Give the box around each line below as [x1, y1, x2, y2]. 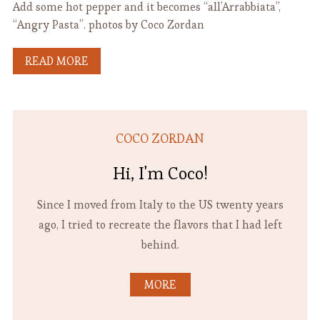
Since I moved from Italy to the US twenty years [36, 197, 284, 212]
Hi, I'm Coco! [112, 162, 208, 184]
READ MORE [24, 54, 89, 69]
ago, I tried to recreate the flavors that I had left [38, 217, 282, 232]
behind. [141, 237, 179, 252]
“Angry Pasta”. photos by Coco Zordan [12, 17, 204, 32]
